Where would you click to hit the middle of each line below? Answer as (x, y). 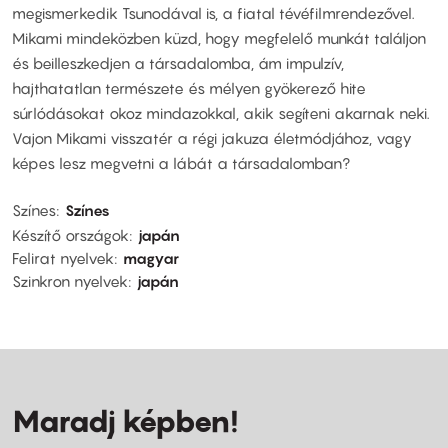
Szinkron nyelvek (70, 281)
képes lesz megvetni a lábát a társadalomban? (181, 162)
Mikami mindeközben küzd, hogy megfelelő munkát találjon (219, 37)
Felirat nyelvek (63, 258)
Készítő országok (70, 235)
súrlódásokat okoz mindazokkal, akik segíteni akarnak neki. (221, 112)
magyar (151, 258)
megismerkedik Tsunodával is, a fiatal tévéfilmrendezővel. (213, 12)
